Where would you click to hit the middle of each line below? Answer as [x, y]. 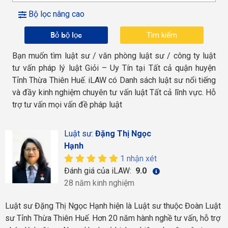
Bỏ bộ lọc [66, 35]
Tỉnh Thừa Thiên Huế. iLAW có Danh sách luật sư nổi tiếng [114, 80]
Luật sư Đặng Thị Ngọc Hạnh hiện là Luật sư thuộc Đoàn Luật [113, 206]
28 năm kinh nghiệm [99, 183]
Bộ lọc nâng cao [55, 14]
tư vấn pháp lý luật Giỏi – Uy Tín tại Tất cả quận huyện [114, 68]
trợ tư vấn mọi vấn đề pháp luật [67, 105]
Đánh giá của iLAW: [98, 171]
